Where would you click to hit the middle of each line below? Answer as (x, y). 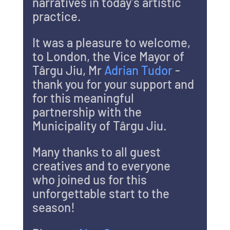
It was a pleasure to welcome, (112, 42)
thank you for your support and (114, 84)
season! (55, 207)
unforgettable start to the (102, 193)
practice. (58, 16)
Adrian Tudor (139, 70)
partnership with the (88, 111)
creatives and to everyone (102, 165)
